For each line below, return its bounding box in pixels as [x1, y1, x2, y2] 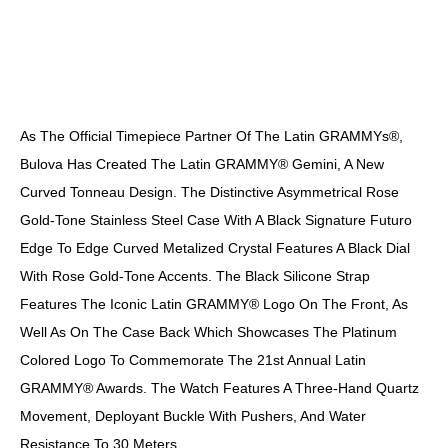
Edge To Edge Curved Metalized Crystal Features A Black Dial [20, 239, 410, 256]
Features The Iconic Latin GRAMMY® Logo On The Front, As [20, 295, 408, 312]
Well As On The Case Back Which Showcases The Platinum [20, 323, 397, 340]
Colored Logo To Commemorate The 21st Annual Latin [20, 351, 366, 368]
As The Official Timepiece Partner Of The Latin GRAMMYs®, [20, 127, 403, 144]
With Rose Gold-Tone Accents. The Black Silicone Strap [20, 267, 370, 284]
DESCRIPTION [167, 63, 281, 85]
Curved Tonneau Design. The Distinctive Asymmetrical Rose [20, 183, 399, 200]
